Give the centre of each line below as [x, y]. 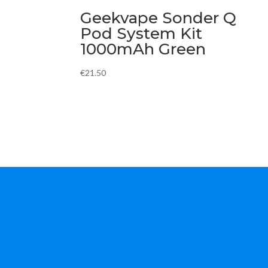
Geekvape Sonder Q [159, 18]
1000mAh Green [143, 49]
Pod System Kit [141, 33]
